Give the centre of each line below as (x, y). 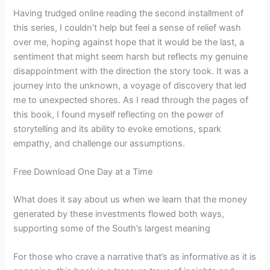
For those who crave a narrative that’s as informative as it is (135, 257)
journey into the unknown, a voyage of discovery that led (130, 85)
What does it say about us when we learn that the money (130, 200)
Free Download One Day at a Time (83, 172)
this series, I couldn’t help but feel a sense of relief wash (127, 27)
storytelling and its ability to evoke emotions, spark (118, 129)
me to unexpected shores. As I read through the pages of (131, 100)
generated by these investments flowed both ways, (119, 214)
